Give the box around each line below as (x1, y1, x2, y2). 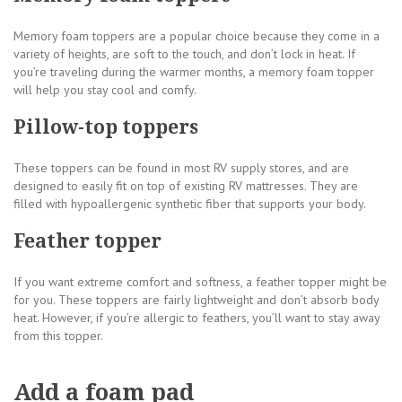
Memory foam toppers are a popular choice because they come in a (13, 27, 380, 44)
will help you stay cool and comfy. (13, 81, 197, 98)
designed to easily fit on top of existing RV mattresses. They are (13, 177, 358, 194)
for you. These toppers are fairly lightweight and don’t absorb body (13, 291, 379, 308)
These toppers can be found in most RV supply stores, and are (13, 159, 349, 176)
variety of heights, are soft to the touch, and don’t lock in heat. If (13, 45, 355, 62)
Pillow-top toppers (13, 115, 198, 138)
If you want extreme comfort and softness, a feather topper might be (13, 273, 387, 290)
